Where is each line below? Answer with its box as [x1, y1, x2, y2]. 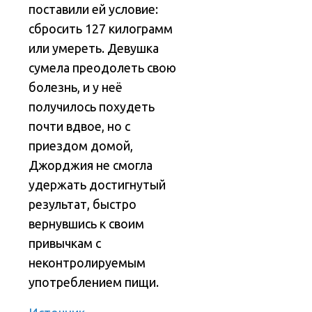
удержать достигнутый [29, 178, 166, 192]
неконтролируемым [29, 256, 146, 270]
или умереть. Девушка [29, 41, 159, 56]
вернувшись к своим [29, 217, 145, 231]
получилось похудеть [29, 100, 155, 114]
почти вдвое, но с [29, 119, 131, 134]
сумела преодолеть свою [29, 61, 177, 75]
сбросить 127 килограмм [29, 22, 173, 36]
